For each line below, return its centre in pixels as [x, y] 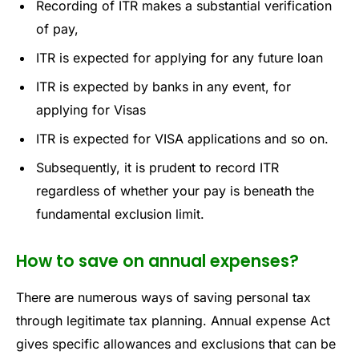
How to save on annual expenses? [157, 261]
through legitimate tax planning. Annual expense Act [173, 320]
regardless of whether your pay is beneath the [175, 191]
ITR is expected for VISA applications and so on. [182, 139]
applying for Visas [91, 110]
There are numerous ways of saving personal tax [163, 297]
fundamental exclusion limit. [120, 214]
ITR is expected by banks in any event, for [163, 87]
